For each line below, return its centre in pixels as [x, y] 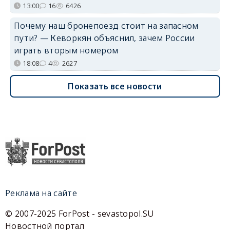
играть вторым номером [66, 51]
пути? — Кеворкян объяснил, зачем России [104, 38]
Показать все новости [115, 87]
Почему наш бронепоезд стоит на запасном [106, 26]
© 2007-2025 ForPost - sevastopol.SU [80, 214]
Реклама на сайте [41, 193]
